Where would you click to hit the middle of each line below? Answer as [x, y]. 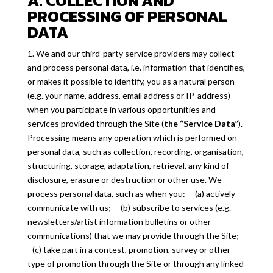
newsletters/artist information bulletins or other [119, 222]
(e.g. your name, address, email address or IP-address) [129, 95]
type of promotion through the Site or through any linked [135, 264]
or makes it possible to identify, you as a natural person [131, 81]
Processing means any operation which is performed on [132, 137]
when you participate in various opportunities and [121, 109]
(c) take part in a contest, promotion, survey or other [129, 250]
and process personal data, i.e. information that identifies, [136, 67]
